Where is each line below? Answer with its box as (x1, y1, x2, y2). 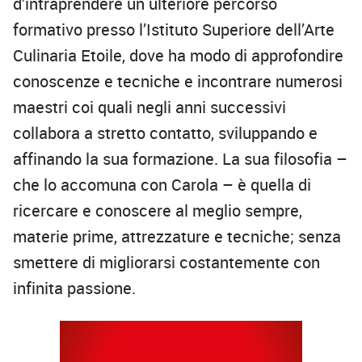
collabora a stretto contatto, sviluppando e (13, 122, 318, 145)
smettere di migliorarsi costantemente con (13, 251, 320, 274)
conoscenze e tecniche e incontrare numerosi (13, 70, 343, 93)
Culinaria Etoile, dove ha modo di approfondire (13, 44, 343, 67)
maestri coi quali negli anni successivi (13, 96, 286, 119)
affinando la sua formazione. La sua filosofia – (13, 148, 347, 170)
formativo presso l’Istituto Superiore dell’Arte (13, 19, 335, 41)
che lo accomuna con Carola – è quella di (13, 174, 315, 196)
